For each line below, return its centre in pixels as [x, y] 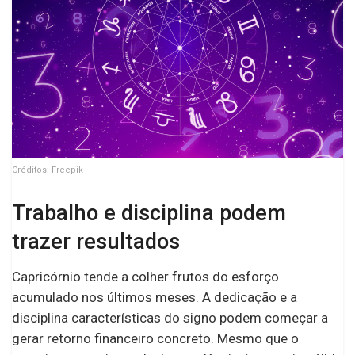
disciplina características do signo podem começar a [170, 318]
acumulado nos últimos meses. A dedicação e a [155, 298]
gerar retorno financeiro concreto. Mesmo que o [155, 339]
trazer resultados [96, 241]
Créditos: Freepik [48, 170]
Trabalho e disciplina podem [149, 213]
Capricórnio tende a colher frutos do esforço [145, 277]
